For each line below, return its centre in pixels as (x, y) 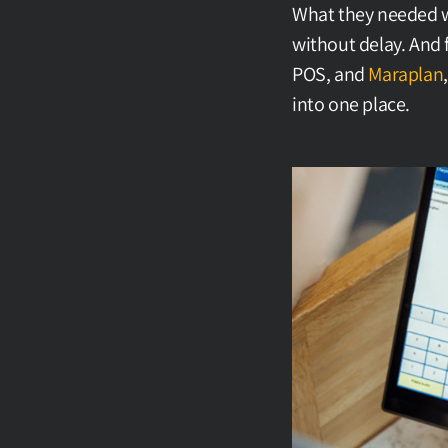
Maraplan (406, 74)
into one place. (351, 104)
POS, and (330, 74)
